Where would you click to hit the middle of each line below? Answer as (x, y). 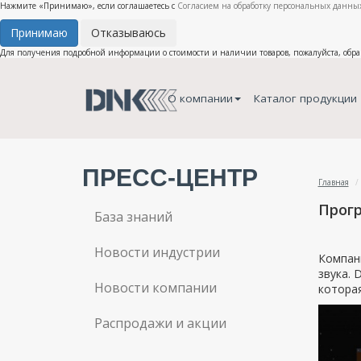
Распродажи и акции (160, 323)
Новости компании (156, 288)
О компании (200, 98)
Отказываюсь (129, 33)
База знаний (133, 217)
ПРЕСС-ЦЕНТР (170, 178)
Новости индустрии (157, 252)
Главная (333, 182)
